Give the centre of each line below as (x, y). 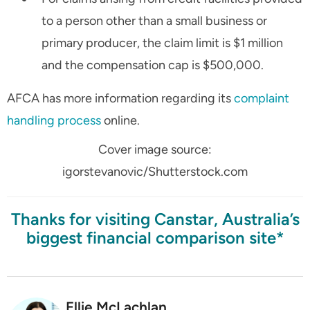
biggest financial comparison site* (155, 238)
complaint (262, 99)
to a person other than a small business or (154, 21)
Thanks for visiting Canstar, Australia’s (155, 219)
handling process (54, 121)
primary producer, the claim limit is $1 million (162, 43)
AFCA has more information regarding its (120, 99)
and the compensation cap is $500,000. (153, 65)
